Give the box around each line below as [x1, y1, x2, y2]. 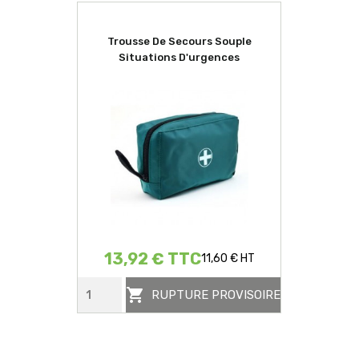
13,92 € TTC [103, 249, 201, 269]
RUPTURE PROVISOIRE [151, 288, 281, 303]
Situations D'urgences [119, 50, 240, 63]
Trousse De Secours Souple [107, 34, 252, 47]
